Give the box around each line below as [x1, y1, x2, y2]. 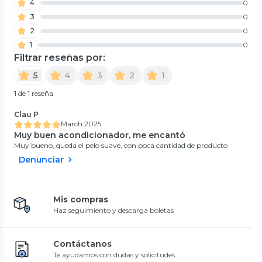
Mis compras [53, 194, 108, 205]
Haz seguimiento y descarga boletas [53, 205, 174, 215]
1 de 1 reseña [14, 88, 53, 98]
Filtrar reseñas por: [14, 51, 105, 63]
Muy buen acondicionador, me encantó [14, 129, 185, 140]
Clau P [14, 109, 39, 119]
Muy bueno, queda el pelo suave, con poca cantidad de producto [14, 140, 227, 150]
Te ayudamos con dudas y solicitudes [53, 250, 175, 259]
